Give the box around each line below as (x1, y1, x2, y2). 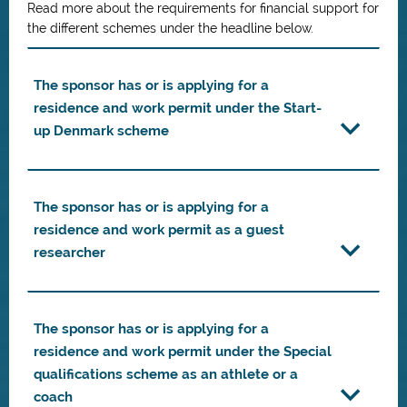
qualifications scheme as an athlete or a (34, 366, 298, 382)
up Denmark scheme (34, 123, 169, 139)
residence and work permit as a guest (34, 222, 284, 238)
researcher (34, 244, 105, 261)
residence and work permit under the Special (34, 343, 332, 360)
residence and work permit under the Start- (34, 100, 322, 116)
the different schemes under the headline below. (27, 21, 313, 35)
